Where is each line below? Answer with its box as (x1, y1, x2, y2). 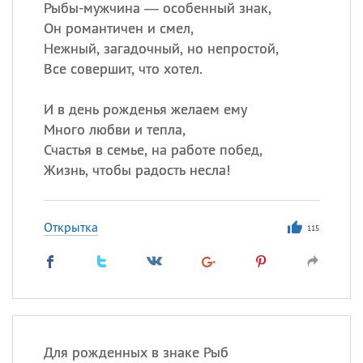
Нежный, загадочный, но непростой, (43, 39, 279, 58)
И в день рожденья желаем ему (43, 100, 247, 118)
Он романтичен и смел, (43, 19, 194, 37)
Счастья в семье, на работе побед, (43, 140, 263, 159)
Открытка (43, 219, 98, 235)
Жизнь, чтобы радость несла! (43, 160, 230, 179)
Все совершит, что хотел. (43, 59, 203, 78)
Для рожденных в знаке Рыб (43, 343, 228, 361)
